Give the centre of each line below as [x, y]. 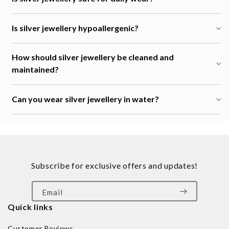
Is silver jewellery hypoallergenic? [75, 28]
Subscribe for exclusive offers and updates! [114, 166]
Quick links [30, 207]
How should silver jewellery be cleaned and [93, 57]
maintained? [35, 70]
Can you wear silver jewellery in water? [85, 99]
